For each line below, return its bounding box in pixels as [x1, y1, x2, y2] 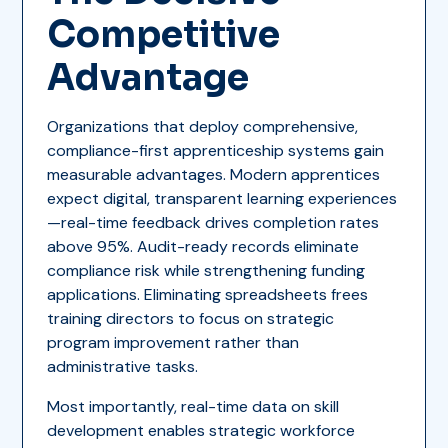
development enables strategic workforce [47, 419, 356, 441]
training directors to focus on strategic [47, 307, 335, 329]
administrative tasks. [47, 355, 199, 377]
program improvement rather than [47, 331, 300, 353]
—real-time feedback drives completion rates [47, 211, 380, 233]
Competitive [47, 11, 281, 57]
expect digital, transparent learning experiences [47, 187, 398, 209]
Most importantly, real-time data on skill [47, 395, 340, 417]
